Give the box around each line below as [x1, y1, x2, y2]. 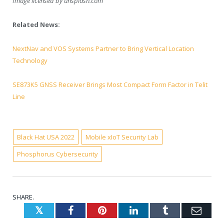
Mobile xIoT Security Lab [85, 132, 158, 142]
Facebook [72, 205, 112, 215]
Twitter [42, 205, 74, 215]
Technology [12, 56, 47, 65]
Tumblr [167, 205, 197, 215]
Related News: [12, 19, 60, 29]
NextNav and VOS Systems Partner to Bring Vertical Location [12, 44, 194, 53]
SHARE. [12, 192, 34, 202]
